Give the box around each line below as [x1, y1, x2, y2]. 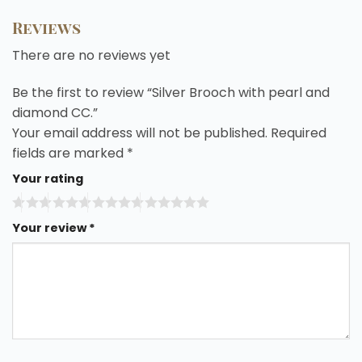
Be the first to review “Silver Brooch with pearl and [12, 82, 330, 102]
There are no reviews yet [12, 45, 170, 65]
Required [271, 123, 326, 142]
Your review [12, 220, 89, 237]
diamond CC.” [12, 103, 101, 122]
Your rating [12, 170, 83, 187]
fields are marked [12, 143, 127, 162]
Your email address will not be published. [12, 123, 267, 142]
